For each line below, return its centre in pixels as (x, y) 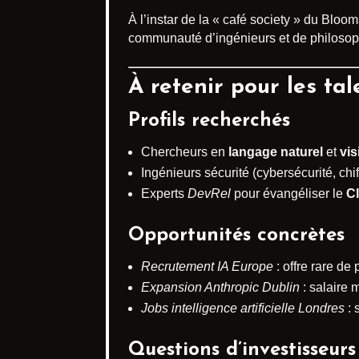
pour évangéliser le (288, 194)
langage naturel (276, 152)
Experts (164, 194)
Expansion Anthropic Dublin (220, 288)
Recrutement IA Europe (207, 267)
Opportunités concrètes (236, 236)
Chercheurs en (185, 152)
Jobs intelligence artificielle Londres (243, 309)
